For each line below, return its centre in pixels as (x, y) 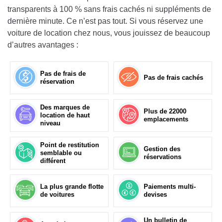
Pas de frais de (63, 74)
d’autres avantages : (43, 45)
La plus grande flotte (72, 187)
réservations (163, 157)
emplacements (166, 119)
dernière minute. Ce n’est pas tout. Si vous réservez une (105, 21)
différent (53, 161)
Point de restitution (70, 145)
